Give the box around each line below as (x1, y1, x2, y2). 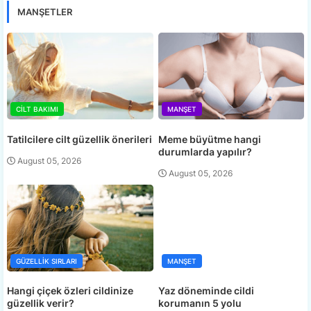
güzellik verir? (7, 297, 74, 310)
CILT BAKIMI (16, 105, 58, 114)
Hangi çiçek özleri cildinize (7, 285, 133, 297)
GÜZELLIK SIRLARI (16, 256, 77, 265)
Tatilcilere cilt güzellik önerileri (7, 133, 152, 145)
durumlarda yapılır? (158, 145, 252, 158)
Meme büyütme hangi (158, 133, 261, 145)
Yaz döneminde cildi (158, 285, 254, 297)
